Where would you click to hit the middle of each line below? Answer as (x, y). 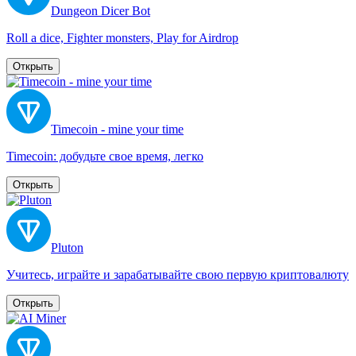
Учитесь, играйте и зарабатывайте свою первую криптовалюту (178, 274)
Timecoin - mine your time (117, 129)
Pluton (67, 247)
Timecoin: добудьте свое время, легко (105, 156)
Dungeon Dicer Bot (101, 10)
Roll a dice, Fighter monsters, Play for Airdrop (122, 37)
